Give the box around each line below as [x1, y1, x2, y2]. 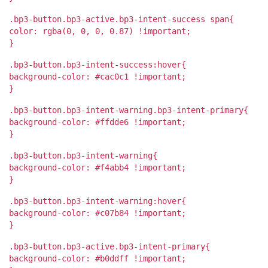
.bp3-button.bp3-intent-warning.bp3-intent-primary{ [9, 105, 248, 115]
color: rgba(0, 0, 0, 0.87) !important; [9, 26, 191, 36]
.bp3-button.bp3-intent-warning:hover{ [9, 196, 186, 206]
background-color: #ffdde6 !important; [9, 117, 186, 127]
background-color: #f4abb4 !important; [9, 162, 186, 172]
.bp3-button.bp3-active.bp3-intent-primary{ [9, 241, 210, 251]
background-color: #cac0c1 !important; [9, 71, 186, 81]
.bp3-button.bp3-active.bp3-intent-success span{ [9, 14, 234, 24]
